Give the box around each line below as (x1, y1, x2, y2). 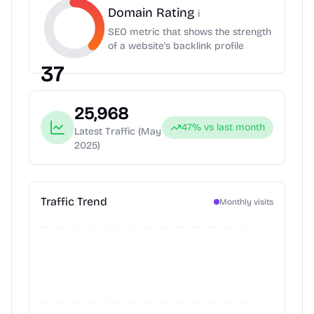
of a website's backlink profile (108, 40, 244, 52)
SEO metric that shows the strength (108, 26, 271, 38)
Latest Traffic (74, 125, 138, 137)
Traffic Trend (41, 195, 107, 208)
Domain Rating (108, 5, 198, 20)
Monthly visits (219, 197, 273, 207)
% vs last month (192, 121, 265, 133)
